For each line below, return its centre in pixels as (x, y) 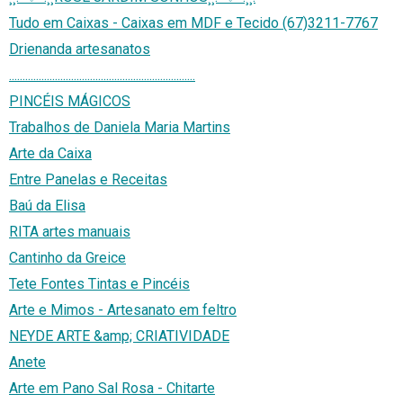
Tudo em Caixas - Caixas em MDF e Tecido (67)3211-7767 (193, 23)
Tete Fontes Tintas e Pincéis (99, 284)
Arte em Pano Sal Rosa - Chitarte (112, 389)
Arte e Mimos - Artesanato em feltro (123, 310)
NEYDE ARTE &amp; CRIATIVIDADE (119, 336)
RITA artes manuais (70, 232)
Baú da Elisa (47, 206)
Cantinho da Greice (67, 258)
